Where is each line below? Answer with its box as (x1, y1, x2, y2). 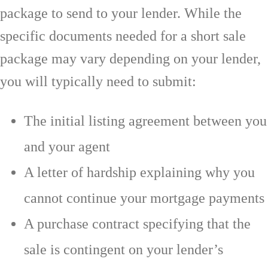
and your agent (24, 138, 110, 154)
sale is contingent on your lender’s (24, 241, 223, 257)
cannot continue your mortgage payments (24, 190, 264, 206)
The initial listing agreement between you (24, 112, 267, 129)
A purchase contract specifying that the (24, 215, 251, 232)
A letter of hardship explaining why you (24, 164, 255, 180)
